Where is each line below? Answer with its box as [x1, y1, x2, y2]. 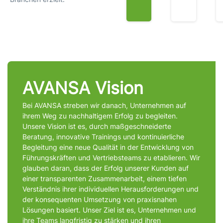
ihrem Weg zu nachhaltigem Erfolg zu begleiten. [22, 111, 178, 120]
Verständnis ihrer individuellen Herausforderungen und [22, 185, 199, 194]
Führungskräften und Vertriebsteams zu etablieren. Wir [22, 153, 200, 162]
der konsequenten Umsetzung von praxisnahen [22, 195, 177, 204]
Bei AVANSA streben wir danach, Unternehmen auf [22, 101, 186, 110]
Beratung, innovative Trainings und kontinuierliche [22, 132, 184, 141]
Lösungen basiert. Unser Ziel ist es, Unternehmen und [22, 206, 196, 215]
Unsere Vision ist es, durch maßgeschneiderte [22, 122, 171, 131]
